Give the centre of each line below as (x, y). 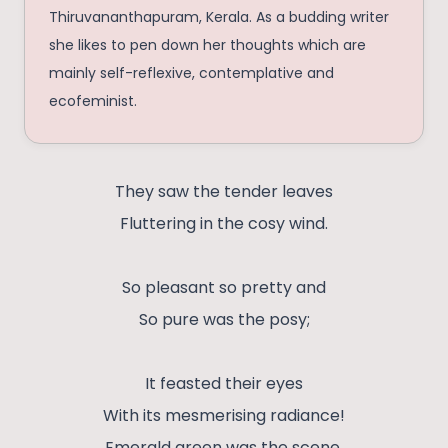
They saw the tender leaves (224, 192)
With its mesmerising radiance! (224, 416)
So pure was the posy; (224, 320)
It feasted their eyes (224, 384)
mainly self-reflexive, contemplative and (191, 73)
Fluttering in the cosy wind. (224, 224)
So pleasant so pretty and (224, 288)
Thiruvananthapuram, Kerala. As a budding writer (219, 17)
